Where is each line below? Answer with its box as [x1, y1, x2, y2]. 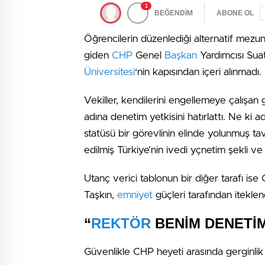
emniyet [117, 190, 153, 200]
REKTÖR [91, 215, 151, 231]
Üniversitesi [84, 67, 135, 77]
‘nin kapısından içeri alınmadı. [135, 67, 261, 77]
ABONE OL [216, 9, 254, 17]
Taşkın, [84, 190, 117, 200]
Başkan [164, 50, 197, 60]
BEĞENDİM [154, 9, 193, 17]
